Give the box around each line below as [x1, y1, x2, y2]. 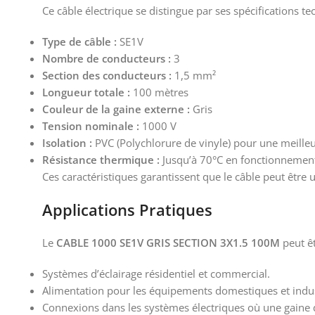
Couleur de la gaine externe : [42, 102, 190, 116]
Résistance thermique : [42, 153, 160, 167]
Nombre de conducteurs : [42, 51, 171, 65]
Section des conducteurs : [42, 68, 172, 82]
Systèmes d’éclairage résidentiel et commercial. [42, 266, 270, 281]
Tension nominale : [42, 119, 139, 133]
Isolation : [42, 136, 92, 150]
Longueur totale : [42, 85, 130, 99]
